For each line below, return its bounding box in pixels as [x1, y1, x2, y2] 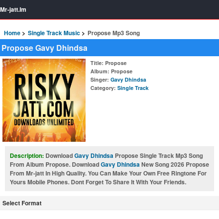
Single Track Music [28, 28, 80, 37]
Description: [10, 151, 45, 160]
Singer [90, 76, 107, 83]
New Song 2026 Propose [140, 160, 209, 169]
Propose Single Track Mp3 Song [113, 151, 203, 160]
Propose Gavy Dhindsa [1, 42, 88, 53]
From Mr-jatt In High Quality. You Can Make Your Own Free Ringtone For [10, 169, 207, 177]
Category [90, 84, 114, 91]
